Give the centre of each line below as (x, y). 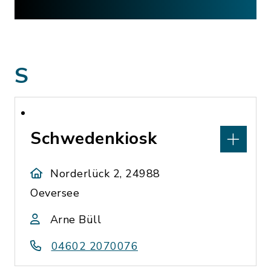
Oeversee (55, 193)
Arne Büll (75, 220)
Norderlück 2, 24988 (105, 174)
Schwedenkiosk (94, 139)
